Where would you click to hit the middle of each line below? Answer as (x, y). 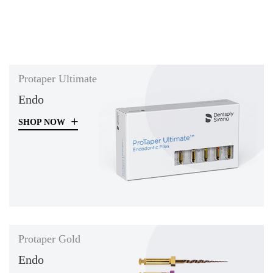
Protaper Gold (49, 239)
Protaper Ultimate (58, 78)
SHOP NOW (43, 122)
